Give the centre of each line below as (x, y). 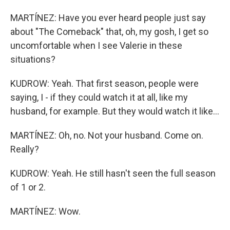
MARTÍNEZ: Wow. (45, 211)
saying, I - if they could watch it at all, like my (99, 97)
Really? (25, 149)
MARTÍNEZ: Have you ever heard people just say (108, 18)
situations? (33, 59)
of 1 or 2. (28, 187)
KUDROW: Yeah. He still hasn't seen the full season (113, 173)
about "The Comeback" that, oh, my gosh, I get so (109, 32)
